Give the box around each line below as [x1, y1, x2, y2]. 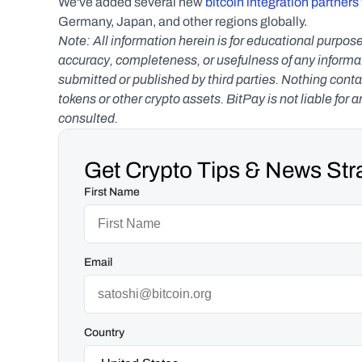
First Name [84, 186, 140, 198]
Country [84, 326, 124, 339]
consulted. [58, 108, 118, 128]
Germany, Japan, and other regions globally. [58, 15, 307, 28]
